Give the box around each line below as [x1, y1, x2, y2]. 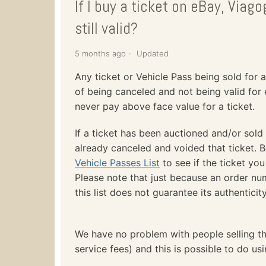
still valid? [75, 18, 138, 39]
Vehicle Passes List [75, 156, 160, 169]
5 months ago [75, 48, 126, 58]
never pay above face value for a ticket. [75, 100, 255, 112]
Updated [137, 48, 169, 58]
